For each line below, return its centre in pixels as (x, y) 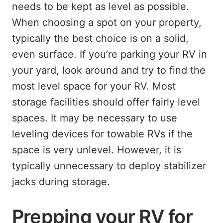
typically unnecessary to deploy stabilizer (109, 166)
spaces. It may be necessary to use (95, 118)
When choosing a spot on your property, (107, 22)
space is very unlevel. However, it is (97, 150)
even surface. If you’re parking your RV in (110, 54)
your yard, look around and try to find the (109, 70)
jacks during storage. (61, 182)
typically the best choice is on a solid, (100, 38)
